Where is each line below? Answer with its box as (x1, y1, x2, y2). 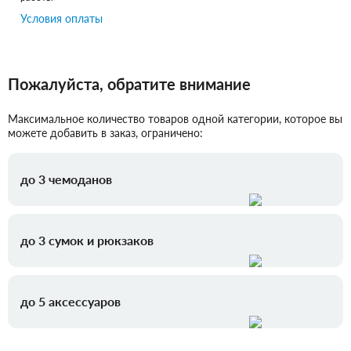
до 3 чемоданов (20, 172, 112, 187)
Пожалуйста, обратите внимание (8, 74, 251, 94)
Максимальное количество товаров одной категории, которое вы (8, 112, 342, 126)
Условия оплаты (20, 12, 103, 26)
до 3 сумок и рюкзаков (20, 233, 154, 248)
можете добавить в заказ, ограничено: (8, 126, 203, 140)
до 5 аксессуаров (20, 294, 121, 309)
